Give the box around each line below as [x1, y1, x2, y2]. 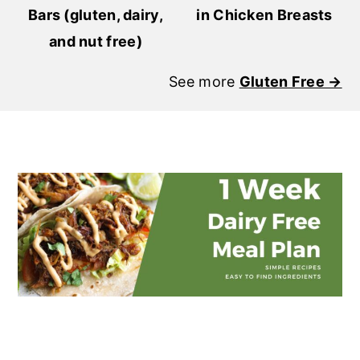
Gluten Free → [239, 72, 342, 90]
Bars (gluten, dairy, [27, 6, 163, 23]
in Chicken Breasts [196, 6, 333, 23]
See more [169, 72, 239, 90]
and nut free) [48, 32, 142, 50]
